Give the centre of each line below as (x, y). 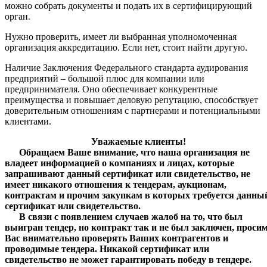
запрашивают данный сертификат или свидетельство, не (128, 173)
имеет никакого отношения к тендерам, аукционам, (116, 184)
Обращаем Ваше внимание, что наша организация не (127, 152)
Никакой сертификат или (154, 249)
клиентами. (28, 121)
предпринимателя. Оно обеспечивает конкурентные (111, 89)
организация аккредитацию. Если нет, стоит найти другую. (126, 47)
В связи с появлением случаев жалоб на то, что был (124, 216)
